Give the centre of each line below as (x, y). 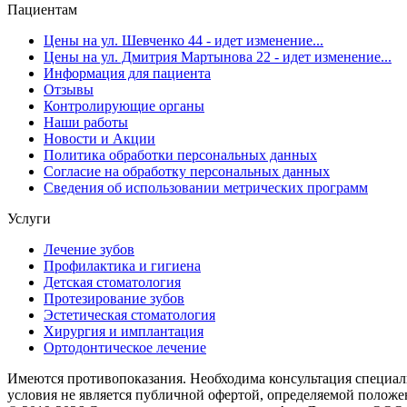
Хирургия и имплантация (124, 331)
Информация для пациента (127, 73)
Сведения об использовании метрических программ (206, 187)
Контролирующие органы (124, 105)
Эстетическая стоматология (129, 314)
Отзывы (69, 89)
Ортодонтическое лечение (125, 347)
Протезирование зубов (114, 298)
